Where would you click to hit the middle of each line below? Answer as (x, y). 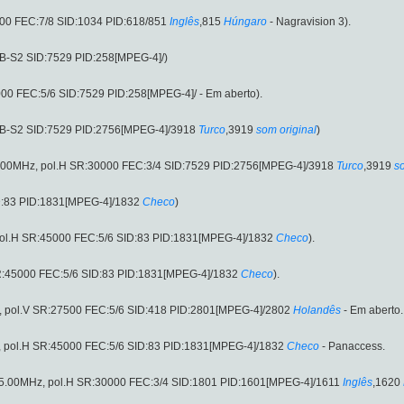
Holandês (317, 311)
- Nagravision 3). (309, 22)
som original (286, 130)
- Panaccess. (352, 347)
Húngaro (245, 22)
